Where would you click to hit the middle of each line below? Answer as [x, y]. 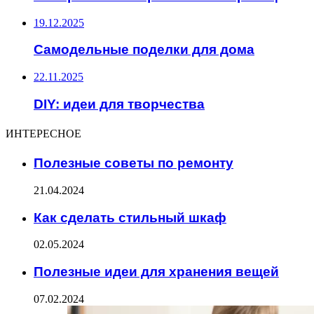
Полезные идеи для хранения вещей [156, 271]
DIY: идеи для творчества [119, 104]
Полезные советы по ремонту [134, 163]
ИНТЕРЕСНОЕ [43, 134]
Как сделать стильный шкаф [130, 217]
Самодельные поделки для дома [144, 50]
